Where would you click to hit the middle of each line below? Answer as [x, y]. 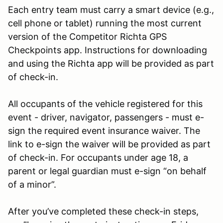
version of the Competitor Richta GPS [87, 36]
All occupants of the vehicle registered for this [105, 104]
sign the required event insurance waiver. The [104, 130]
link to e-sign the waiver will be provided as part [109, 144]
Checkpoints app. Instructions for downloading [108, 50]
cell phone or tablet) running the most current [105, 23]
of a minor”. [32, 184]
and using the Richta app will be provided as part [111, 63]
